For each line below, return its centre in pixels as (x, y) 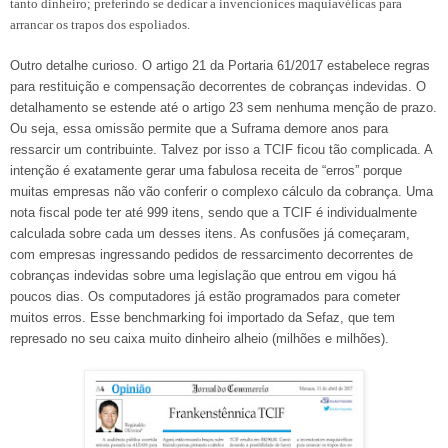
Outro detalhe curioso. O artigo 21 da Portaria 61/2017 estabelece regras (220, 65)
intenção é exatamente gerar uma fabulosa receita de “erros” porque (206, 170)
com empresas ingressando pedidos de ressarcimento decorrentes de (211, 254)
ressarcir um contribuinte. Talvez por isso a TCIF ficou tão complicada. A (221, 149)
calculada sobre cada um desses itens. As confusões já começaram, (210, 233)
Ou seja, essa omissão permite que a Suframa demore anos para (199, 128)
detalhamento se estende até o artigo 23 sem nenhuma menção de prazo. (223, 107)
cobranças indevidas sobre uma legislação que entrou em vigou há (203, 275)
